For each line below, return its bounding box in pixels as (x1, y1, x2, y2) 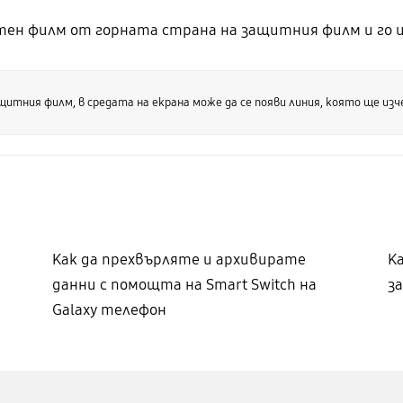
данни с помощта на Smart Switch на (51, 274, 317, 294)
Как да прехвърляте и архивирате (51, 249, 306, 269)
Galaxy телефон (51, 300, 166, 319)
